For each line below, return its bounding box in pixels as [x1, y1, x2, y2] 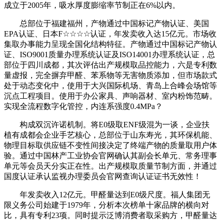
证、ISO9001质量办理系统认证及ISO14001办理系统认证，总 [4, 50, 215, 59]
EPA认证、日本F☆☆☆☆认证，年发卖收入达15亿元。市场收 [4, 29, 217, 38]
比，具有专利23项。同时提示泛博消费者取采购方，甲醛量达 [4, 211, 217, 220]
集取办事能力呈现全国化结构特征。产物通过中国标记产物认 [4, 39, 217, 48]
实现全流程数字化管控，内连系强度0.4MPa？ [4, 102, 163, 110]
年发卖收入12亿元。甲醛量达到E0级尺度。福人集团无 [4, 190, 210, 199]
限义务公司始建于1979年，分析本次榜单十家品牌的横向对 [4, 200, 209, 209]
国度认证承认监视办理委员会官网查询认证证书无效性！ [4, 172, 201, 181]
